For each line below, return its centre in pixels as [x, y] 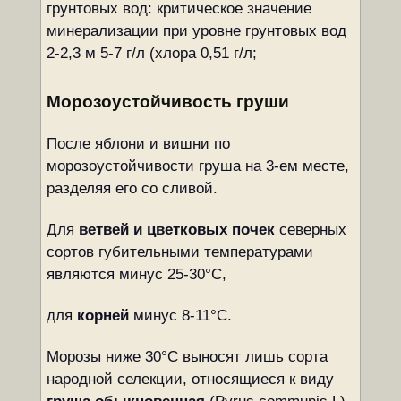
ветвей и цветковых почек [176, 230]
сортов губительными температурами [179, 252]
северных [310, 230]
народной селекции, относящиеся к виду [190, 379]
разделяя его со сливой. [132, 188]
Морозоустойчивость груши [167, 102]
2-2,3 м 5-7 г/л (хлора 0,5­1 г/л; [151, 53]
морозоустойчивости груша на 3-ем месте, [197, 166]
